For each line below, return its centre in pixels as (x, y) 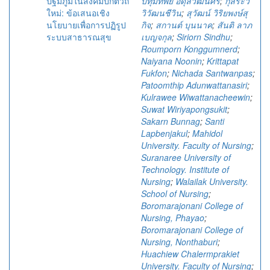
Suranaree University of (186, 157)
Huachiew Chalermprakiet (190, 254)
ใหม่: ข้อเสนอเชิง (78, 13)
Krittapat (223, 61)
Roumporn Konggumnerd (189, 49)
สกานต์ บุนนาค (184, 25)
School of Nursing (175, 193)
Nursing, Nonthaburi (179, 242)
